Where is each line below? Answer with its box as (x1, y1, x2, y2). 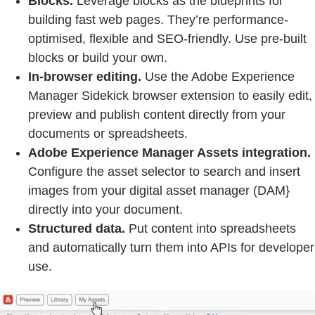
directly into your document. (28, 202, 183, 217)
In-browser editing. (28, 70, 141, 84)
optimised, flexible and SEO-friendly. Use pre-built (28, 32, 307, 46)
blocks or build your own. (28, 51, 167, 65)
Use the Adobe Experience (141, 70, 295, 84)
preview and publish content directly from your (28, 108, 285, 122)
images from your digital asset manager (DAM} (28, 184, 290, 198)
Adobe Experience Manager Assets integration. (28, 146, 311, 160)
